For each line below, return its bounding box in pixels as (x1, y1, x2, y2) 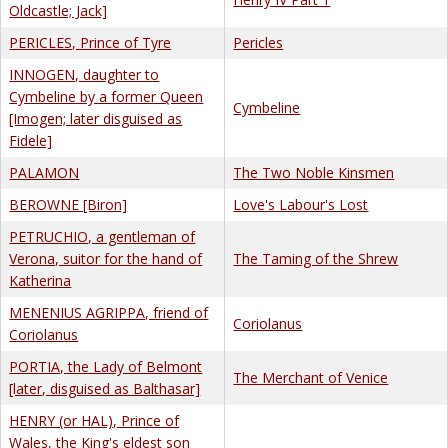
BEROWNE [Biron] (9, 194, 128, 214)
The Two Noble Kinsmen (233, 162, 395, 182)
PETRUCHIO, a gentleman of (9, 226, 196, 246)
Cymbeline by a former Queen (9, 86, 204, 106)
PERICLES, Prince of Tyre (9, 32, 172, 52)
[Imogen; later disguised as (9, 108, 183, 128)
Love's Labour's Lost (233, 194, 369, 214)
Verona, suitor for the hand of (9, 248, 203, 268)
